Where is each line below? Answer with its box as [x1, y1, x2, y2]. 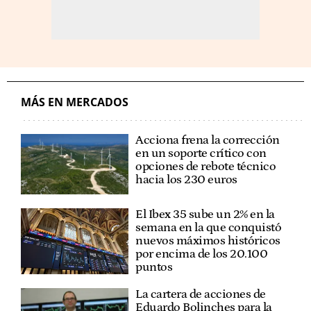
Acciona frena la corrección [135, 133, 280, 147]
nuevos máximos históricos [135, 234, 280, 249]
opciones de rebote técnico [135, 159, 276, 174]
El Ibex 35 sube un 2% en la [135, 208, 275, 222]
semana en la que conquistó [135, 221, 282, 235]
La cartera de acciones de [135, 287, 266, 302]
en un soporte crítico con [135, 146, 267, 160]
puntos [135, 260, 173, 275]
